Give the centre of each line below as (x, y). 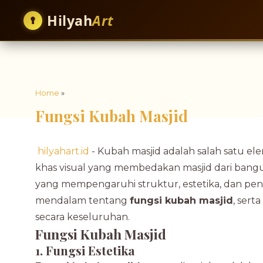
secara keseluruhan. (82, 217)
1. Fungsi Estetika (85, 250)
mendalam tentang (82, 200)
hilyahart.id (62, 151)
